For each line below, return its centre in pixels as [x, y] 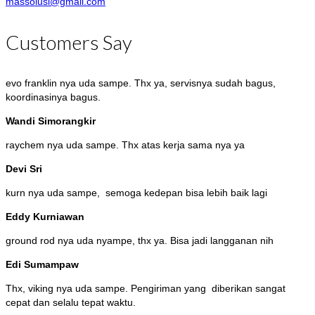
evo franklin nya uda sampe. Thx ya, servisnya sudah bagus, [141, 83]
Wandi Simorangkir [51, 121]
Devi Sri [24, 169]
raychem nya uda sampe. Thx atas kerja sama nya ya [125, 145]
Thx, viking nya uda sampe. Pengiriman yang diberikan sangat [146, 289]
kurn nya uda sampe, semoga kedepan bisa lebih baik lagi [136, 193]
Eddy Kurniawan [45, 217]
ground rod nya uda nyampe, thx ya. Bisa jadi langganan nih [140, 241]
